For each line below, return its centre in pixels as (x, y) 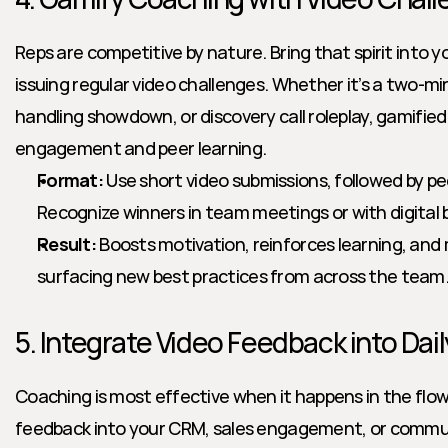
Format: (70, 180)
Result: (66, 244)
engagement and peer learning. (141, 148)
